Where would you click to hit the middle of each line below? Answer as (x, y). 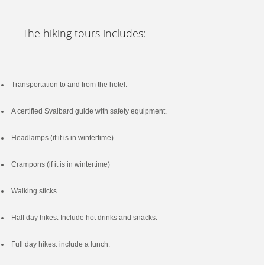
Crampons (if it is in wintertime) (60, 164)
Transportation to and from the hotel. (69, 84)
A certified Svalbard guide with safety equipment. (89, 111)
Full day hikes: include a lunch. (60, 244)
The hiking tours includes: (84, 33)
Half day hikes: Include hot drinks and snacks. (84, 217)
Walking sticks (34, 191)
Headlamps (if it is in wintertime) (62, 138)
